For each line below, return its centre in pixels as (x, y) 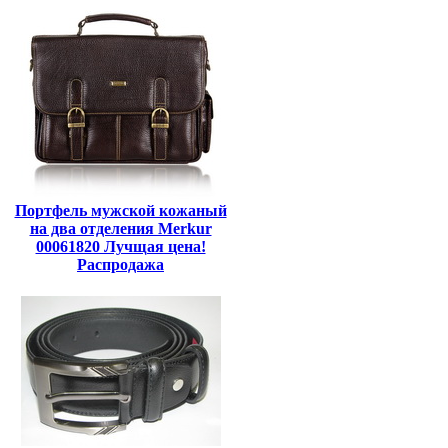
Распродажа (120, 264)
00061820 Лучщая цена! (120, 246)
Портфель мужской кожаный (120, 210)
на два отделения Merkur (120, 228)
